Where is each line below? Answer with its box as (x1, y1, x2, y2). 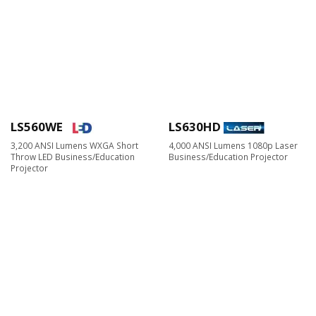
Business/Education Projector (169, 150, 288, 162)
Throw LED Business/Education (11, 150, 135, 162)
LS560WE (11, 118, 63, 135)
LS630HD (169, 118, 221, 135)
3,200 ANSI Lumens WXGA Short (11, 139, 138, 151)
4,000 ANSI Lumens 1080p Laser (169, 139, 298, 151)
